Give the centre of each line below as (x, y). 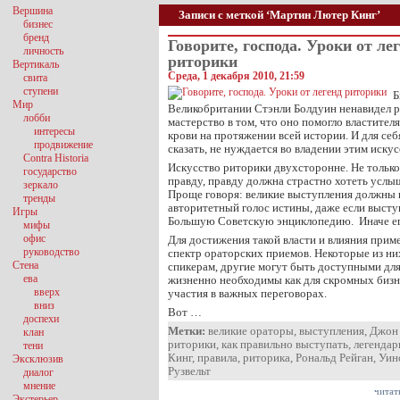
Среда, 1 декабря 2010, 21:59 (236, 76)
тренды (39, 198)
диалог (38, 372)
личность (43, 51)
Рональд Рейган (334, 358)
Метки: (187, 331)
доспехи (41, 319)
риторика (267, 358)
